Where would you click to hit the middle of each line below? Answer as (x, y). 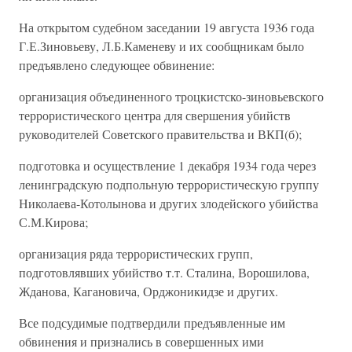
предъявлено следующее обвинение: (117, 65)
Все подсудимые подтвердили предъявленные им (152, 323)
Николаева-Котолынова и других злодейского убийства (169, 203)
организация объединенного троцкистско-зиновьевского (171, 96)
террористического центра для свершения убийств (155, 115)
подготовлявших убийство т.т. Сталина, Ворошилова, (164, 272)
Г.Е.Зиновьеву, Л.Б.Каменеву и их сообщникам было (161, 46)
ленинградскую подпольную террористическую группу (169, 184)
